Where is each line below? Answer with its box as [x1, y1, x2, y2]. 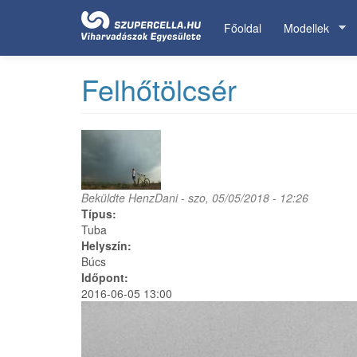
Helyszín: [81, 237, 135, 253]
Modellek [284, 20, 329, 36]
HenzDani [128, 190, 178, 206]
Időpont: [81, 269, 131, 285]
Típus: [81, 206, 120, 222]
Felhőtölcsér [81, 69, 237, 109]
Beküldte [81, 190, 128, 206]
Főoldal [224, 20, 261, 36]
